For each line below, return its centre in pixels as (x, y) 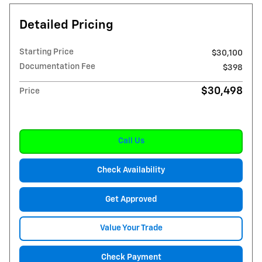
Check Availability (131, 170)
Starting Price (46, 52)
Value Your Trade (131, 228)
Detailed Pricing (66, 26)
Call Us (131, 141)
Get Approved (131, 199)
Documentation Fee (57, 67)
